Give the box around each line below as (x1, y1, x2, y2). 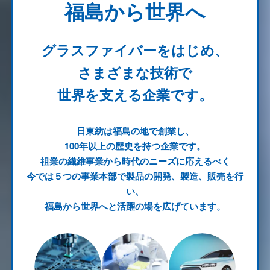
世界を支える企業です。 (57, 84, 213, 104)
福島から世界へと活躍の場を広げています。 (45, 199, 225, 213)
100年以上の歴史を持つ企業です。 (64, 139, 206, 153)
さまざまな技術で (78, 61, 192, 82)
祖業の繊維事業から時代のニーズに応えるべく (40, 154, 230, 168)
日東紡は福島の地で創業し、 (76, 124, 194, 138)
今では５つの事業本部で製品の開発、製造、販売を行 (27, 169, 243, 183)
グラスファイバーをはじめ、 (42, 39, 228, 60)
